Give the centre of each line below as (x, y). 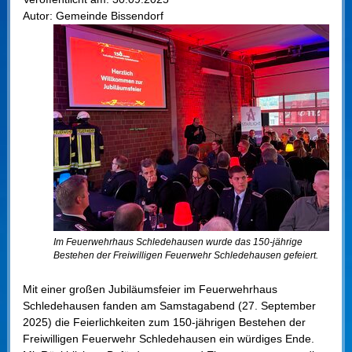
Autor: (37, 15)
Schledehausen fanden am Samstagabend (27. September (169, 305)
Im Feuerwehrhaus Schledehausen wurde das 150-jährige (178, 242)
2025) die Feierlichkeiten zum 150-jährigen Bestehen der (164, 322)
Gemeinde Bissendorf (109, 15)
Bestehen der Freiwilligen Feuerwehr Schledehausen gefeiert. (186, 255)
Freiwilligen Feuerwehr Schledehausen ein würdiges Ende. (168, 338)
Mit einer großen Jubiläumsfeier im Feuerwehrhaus (150, 289)
